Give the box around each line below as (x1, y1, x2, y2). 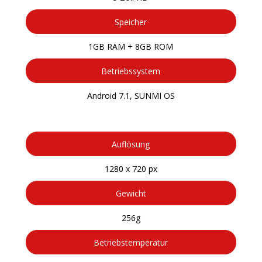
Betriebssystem (101, 65, 161, 77)
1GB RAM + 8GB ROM (88, 40, 174, 52)
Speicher (115, 16, 147, 27)
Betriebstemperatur (94, 236, 168, 248)
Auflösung (112, 138, 150, 150)
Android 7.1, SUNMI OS (87, 89, 175, 101)
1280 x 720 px (104, 163, 157, 174)
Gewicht (115, 187, 146, 199)
